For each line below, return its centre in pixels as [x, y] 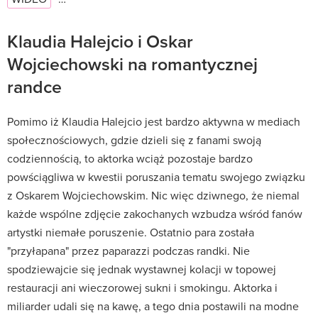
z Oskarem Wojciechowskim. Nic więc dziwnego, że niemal [153, 195]
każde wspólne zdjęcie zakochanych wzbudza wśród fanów [155, 213]
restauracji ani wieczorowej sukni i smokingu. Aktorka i [142, 287]
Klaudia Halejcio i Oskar [100, 41]
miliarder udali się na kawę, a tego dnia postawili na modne [153, 306]
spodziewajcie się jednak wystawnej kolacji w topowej [142, 269]
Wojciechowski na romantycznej [132, 64]
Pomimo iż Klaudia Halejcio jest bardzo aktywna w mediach [154, 121]
